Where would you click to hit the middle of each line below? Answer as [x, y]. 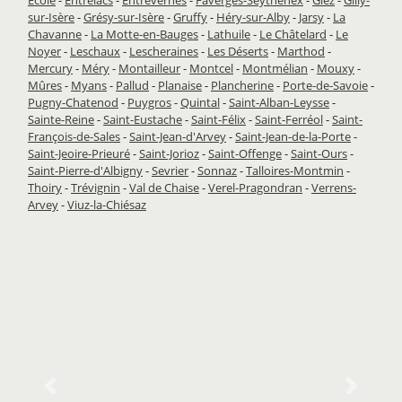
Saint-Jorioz [169, 153]
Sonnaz [217, 170]
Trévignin [96, 187]
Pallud [132, 85]
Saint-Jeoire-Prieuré [79, 153]
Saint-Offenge [245, 153]
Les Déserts [238, 51]
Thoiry [45, 187]
